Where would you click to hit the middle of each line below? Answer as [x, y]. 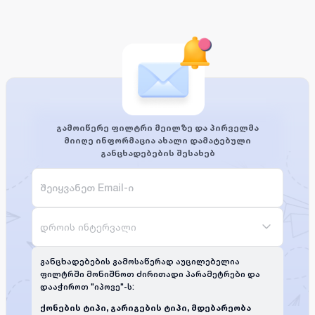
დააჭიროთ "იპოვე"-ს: [87, 287]
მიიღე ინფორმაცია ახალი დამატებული [157, 140]
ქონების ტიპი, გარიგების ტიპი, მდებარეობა [146, 307]
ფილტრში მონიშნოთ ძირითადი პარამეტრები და [150, 274]
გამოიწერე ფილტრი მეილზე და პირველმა [157, 127]
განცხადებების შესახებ [157, 153]
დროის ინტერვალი [88, 226]
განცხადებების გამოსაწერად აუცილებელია [140, 261]
